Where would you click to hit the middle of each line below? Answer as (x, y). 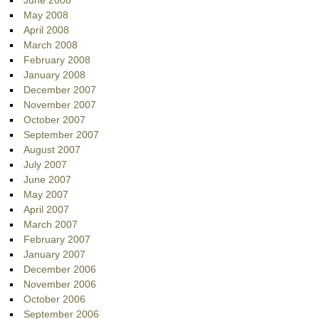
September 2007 (62, 135)
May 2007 (46, 195)
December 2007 (60, 90)
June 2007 (48, 180)
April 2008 (47, 30)
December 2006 (60, 270)
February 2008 (57, 60)
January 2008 (55, 75)
